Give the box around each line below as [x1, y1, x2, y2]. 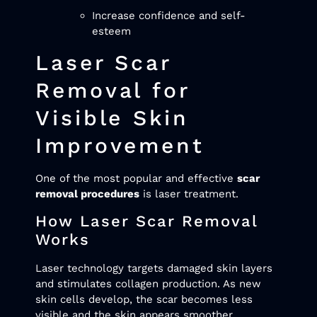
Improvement [35, 133, 204, 158]
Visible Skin [35, 105, 189, 131]
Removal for [35, 78, 190, 103]
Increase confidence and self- [92, 8, 246, 22]
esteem [92, 24, 131, 38]
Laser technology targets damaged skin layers [35, 261, 272, 275]
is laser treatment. [139, 188, 238, 201]
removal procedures [35, 188, 139, 201]
